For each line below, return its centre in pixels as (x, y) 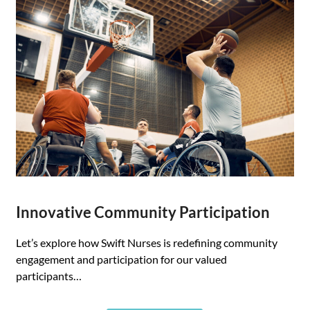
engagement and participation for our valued (122, 259)
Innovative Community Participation (143, 212)
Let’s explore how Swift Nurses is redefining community (147, 242)
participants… (49, 275)
